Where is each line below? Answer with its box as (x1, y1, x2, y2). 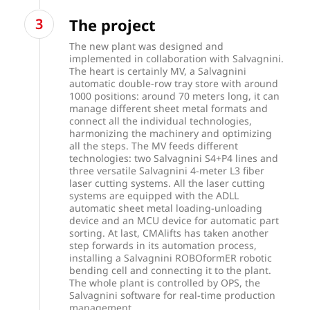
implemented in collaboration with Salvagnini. (69, 51, 284, 65)
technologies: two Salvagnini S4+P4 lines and (69, 151, 279, 165)
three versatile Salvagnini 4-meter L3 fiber (69, 163, 265, 177)
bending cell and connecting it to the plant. (69, 263, 272, 277)
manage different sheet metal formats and (69, 101, 268, 115)
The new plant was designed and (69, 39, 224, 53)
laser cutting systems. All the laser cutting (69, 176, 266, 190)
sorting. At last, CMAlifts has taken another (69, 226, 269, 239)
